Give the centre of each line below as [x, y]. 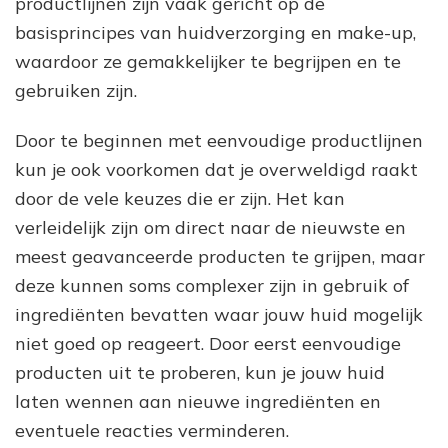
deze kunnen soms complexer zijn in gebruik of [212, 285]
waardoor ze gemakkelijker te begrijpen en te [208, 61]
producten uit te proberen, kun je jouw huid [200, 372]
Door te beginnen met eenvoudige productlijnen [219, 140]
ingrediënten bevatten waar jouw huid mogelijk [219, 314]
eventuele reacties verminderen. [152, 430]
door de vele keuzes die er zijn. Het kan [180, 198]
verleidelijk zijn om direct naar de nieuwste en [210, 227]
